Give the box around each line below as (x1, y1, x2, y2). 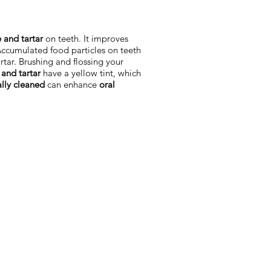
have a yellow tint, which (41, 67, 141, 79)
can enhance (45, 79, 99, 90)
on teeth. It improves (43, 33, 128, 44)
